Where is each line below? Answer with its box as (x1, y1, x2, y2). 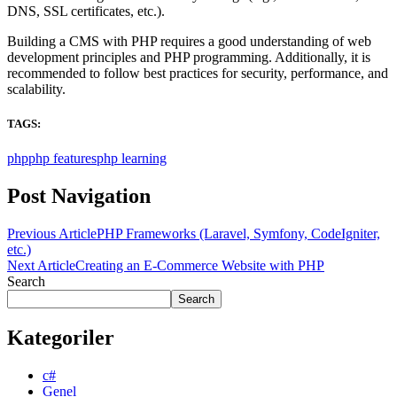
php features (28, 151, 97, 167)
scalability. (7, 81, 66, 97)
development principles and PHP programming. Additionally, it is (7, 49, 370, 65)
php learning (97, 151, 167, 167)
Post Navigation (7, 184, 151, 208)
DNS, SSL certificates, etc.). (7, 3, 165, 19)
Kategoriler (7, 325, 114, 349)
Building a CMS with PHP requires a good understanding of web (7, 33, 371, 49)
